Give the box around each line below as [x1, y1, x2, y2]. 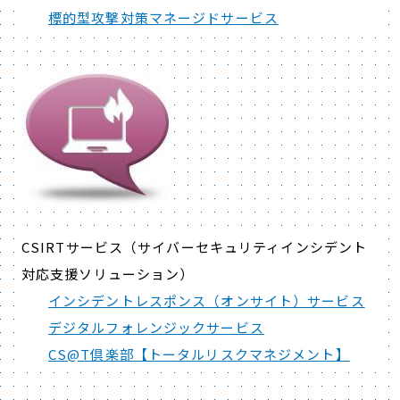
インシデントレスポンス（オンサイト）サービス [48, 291, 365, 311]
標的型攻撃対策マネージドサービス [48, 8, 279, 28]
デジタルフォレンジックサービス [48, 318, 264, 337]
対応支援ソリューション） [21, 264, 195, 284]
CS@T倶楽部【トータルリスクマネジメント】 [48, 345, 350, 364]
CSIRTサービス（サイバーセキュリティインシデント [21, 237, 368, 257]
